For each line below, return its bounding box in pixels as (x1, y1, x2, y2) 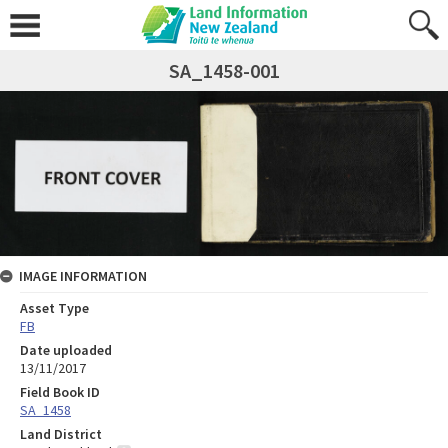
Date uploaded (20, 340, 112, 359)
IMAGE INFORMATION (19, 266, 147, 285)
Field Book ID (20, 382, 100, 401)
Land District (20, 424, 102, 443)
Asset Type (20, 298, 89, 317)
